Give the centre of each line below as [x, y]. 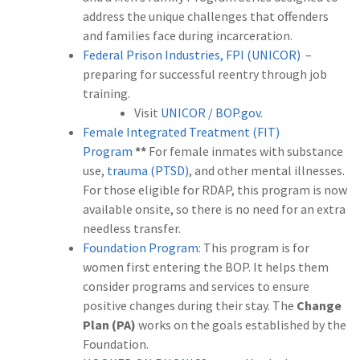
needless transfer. [132, 229]
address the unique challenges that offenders [206, 16]
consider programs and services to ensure [196, 286]
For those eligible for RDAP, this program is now [215, 190]
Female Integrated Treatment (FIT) [181, 132]
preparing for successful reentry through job [205, 74]
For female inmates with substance [246, 151]
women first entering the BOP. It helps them [206, 267]
